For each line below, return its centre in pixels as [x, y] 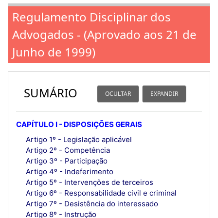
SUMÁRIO [51, 92]
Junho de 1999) [54, 52]
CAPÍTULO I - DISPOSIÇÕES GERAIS [79, 124]
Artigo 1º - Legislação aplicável [79, 139]
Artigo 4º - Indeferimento [69, 171]
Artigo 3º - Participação [66, 161]
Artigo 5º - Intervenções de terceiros [89, 182]
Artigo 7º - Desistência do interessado [92, 203]
